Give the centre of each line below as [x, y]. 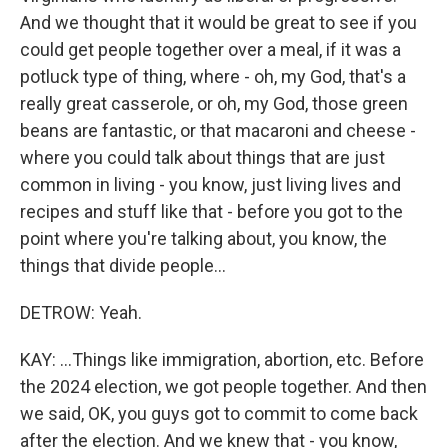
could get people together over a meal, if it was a [210, 49]
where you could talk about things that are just [202, 157]
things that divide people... [123, 265]
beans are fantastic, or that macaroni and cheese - [218, 130]
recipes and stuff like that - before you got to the [211, 211]
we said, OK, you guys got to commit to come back [219, 413]
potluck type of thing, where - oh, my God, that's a [213, 76]
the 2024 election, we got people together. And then [223, 386]
